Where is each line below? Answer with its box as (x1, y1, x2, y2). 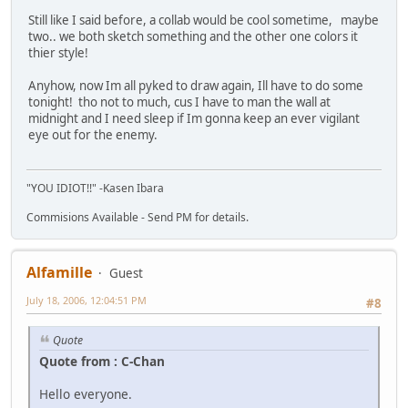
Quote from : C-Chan (39, 352, 165, 371)
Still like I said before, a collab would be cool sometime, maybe (28, 11, 379, 28)
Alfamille (26, 262, 92, 283)
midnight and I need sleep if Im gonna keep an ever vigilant (28, 109, 360, 127)
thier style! (28, 44, 94, 61)
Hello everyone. (39, 385, 132, 403)
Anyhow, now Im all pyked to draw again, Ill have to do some (28, 76, 363, 94)
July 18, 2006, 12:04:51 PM (26, 293, 147, 308)
